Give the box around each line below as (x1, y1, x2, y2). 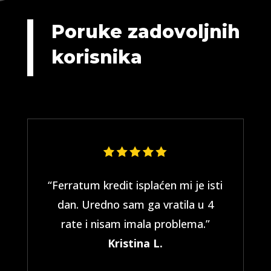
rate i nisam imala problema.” (60, 217, 210, 231)
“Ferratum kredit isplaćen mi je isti (48, 178, 223, 192)
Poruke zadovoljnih (51, 21, 240, 43)
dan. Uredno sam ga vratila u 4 (57, 197, 214, 212)
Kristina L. (108, 236, 163, 250)
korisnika (51, 46, 142, 68)
